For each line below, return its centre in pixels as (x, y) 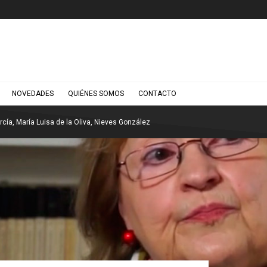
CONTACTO (158, 94)
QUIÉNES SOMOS (96, 94)
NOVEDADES (33, 94)
